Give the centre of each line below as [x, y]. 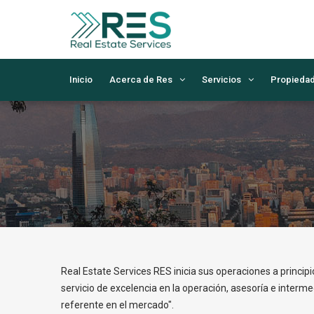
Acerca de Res [141, 80]
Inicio [81, 80]
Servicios [221, 80]
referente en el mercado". [117, 305]
